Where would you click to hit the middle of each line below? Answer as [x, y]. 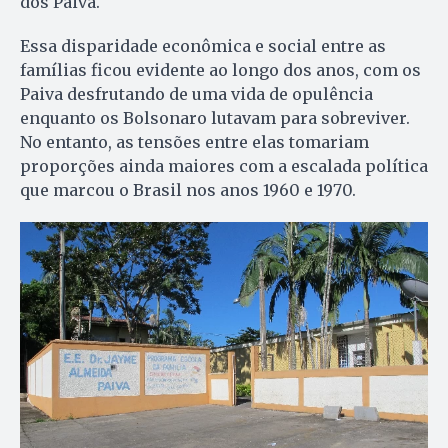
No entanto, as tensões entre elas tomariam [194, 142]
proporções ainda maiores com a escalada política [224, 166]
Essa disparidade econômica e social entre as [203, 46]
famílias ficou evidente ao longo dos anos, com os [220, 70]
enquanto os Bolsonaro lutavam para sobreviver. [215, 118]
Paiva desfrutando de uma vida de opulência [196, 94]
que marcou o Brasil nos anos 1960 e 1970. [188, 190]
